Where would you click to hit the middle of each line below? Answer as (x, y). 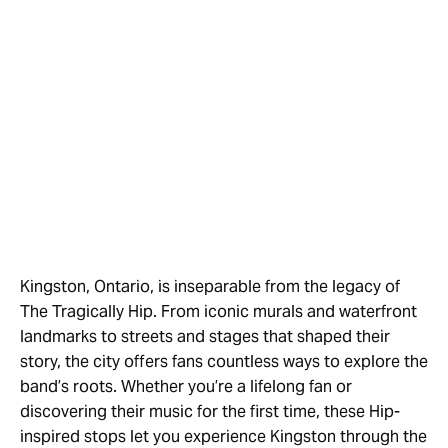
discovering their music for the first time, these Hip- (210, 411)
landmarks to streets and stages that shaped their (205, 336)
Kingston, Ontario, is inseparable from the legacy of (210, 286)
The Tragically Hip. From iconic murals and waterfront (218, 311)
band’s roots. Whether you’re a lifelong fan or (186, 386)
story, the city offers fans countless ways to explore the (224, 361)
